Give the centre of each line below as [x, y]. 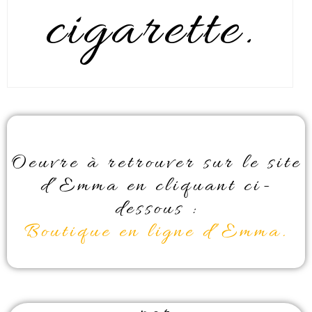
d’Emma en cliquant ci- [156, 187]
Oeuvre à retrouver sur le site [156, 164]
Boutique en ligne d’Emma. [156, 233]
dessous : [156, 210]
